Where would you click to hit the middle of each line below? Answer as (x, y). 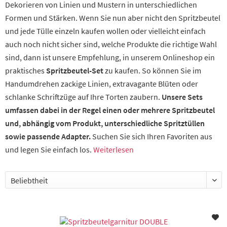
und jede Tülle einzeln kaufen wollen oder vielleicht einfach (105, 31)
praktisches (26, 70)
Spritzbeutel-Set (75, 70)
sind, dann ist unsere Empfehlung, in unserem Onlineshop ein (110, 57)
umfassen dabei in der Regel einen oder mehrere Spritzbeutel (110, 110)
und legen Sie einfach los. (49, 149)
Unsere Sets (182, 97)
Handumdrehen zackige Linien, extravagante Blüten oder (102, 84)
